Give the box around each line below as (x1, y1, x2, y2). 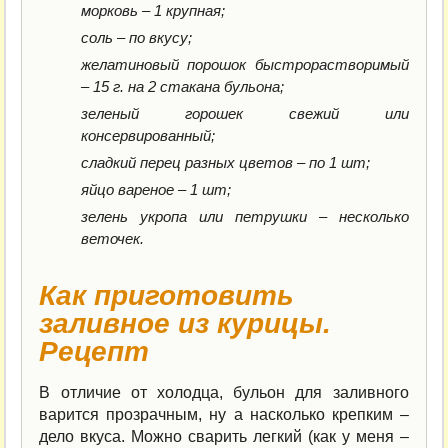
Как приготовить (39, 280, 295, 311)
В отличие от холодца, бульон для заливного (39, 384, 409, 401)
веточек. (80, 230, 144, 247)
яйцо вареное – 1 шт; (80, 181, 231, 198)
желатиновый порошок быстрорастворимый (80, 56, 409, 73)
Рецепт (39, 336, 150, 367)
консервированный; (80, 127, 215, 144)
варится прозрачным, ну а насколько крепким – (39, 406, 409, 423)
